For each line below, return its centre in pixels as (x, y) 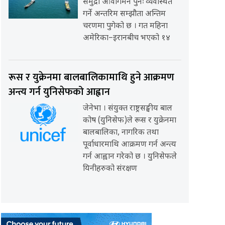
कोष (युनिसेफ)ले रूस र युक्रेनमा (129, 121)
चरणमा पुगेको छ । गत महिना (125, 27)
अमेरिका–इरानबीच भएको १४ (126, 39)
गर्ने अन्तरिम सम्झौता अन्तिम (124, 15)
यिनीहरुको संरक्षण (110, 169)
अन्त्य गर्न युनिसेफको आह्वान (60, 92)
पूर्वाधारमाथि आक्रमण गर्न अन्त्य (129, 145)
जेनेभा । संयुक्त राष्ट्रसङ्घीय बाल (127, 109)
